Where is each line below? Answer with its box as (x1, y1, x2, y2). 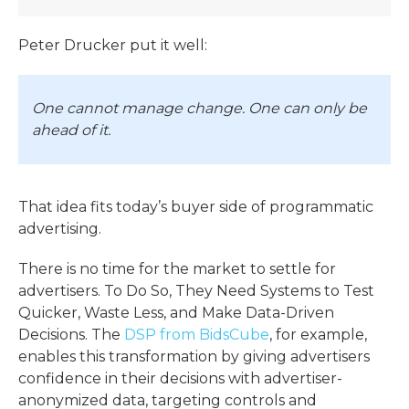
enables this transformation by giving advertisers (18, 347, 370, 365)
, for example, (269, 325, 367, 343)
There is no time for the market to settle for (18, 259, 336, 278)
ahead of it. (32, 121, 110, 139)
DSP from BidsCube (124, 325, 269, 343)
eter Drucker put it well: (29, 36, 207, 54)
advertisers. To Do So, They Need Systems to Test (18, 281, 374, 299)
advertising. (18, 219, 101, 237)
